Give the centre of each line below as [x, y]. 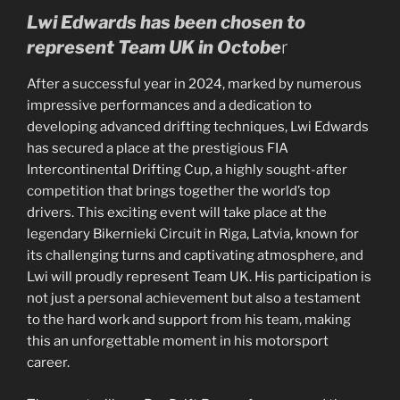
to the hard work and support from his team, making [189, 320]
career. [48, 363]
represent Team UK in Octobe [154, 48]
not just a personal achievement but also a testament [194, 299]
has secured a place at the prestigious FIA [158, 149]
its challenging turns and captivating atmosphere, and [195, 256]
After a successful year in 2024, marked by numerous [194, 84]
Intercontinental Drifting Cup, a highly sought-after [187, 170]
